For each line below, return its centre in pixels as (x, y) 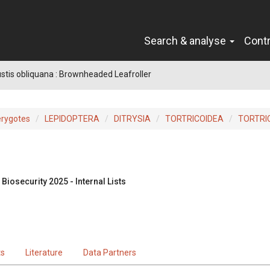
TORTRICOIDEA (194, 118)
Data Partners (110, 252)
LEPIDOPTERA (72, 118)
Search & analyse (186, 40)
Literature (44, 252)
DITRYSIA (132, 118)
